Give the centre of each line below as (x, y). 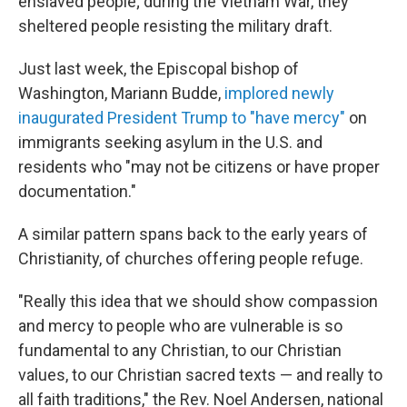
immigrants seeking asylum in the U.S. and (170, 142)
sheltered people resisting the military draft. (175, 26)
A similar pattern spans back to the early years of (193, 234)
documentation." (77, 191)
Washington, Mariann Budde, (121, 93)
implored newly (279, 93)
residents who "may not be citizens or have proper (199, 167)
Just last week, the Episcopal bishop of (159, 69)
